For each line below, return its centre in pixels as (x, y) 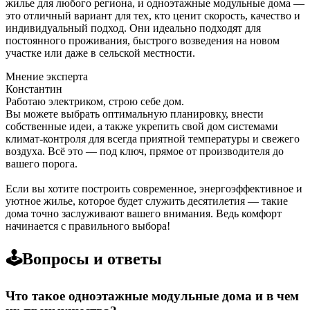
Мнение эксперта (47, 76)
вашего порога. (42, 164)
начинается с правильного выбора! (88, 226)
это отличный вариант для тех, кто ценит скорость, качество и (153, 16)
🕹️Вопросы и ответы (84, 258)
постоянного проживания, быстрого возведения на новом (143, 40)
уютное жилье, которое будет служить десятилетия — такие (147, 201)
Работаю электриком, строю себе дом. (95, 101)
